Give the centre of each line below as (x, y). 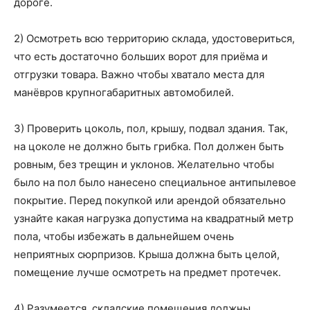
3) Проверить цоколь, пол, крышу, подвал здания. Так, (151, 128)
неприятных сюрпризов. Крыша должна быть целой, (147, 254)
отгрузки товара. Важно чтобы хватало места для (139, 74)
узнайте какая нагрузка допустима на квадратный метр (154, 218)
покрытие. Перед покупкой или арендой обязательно (150, 200)
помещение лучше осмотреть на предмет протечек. (147, 272)
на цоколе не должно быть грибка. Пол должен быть (149, 146)
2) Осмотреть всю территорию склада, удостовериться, (154, 38)
